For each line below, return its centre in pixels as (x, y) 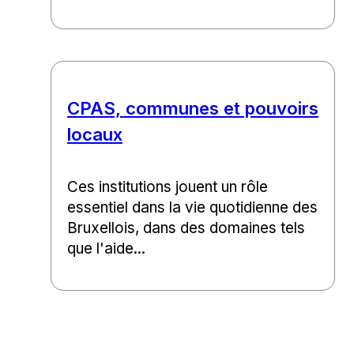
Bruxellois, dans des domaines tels (186, 228)
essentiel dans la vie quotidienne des (192, 208)
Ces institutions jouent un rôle (168, 187)
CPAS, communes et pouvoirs (193, 108)
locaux (95, 134)
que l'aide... (106, 249)
